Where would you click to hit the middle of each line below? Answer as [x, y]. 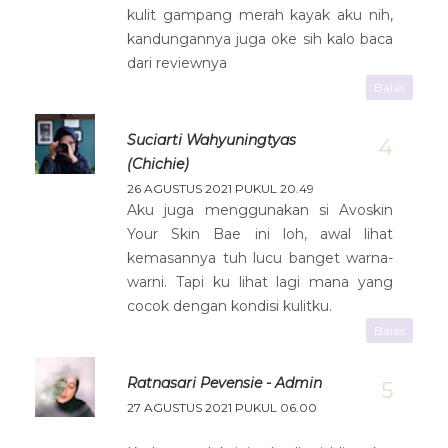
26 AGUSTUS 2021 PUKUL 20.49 [220, 188]
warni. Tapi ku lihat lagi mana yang [260, 281]
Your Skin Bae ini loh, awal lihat [260, 233]
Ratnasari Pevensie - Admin [224, 382]
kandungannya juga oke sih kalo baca [260, 38]
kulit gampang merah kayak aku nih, [260, 14]
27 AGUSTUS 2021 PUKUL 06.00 [222, 407]
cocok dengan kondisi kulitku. [229, 305]
